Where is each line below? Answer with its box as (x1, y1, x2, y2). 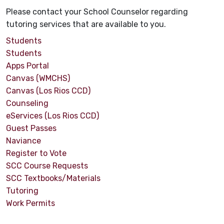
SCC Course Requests (6, 161, 88, 171)
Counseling (6, 98, 48, 108)
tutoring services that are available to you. (6, 19, 166, 29)
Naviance (6, 136, 41, 146)
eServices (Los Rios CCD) (6, 111, 99, 121)
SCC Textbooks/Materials (6, 173, 100, 183)
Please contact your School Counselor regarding (6, 7, 188, 17)
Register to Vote (6, 148, 66, 158)
